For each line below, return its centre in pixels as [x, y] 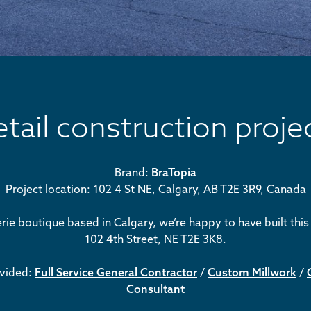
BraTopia [174, 172]
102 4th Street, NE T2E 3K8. [155, 239]
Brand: [133, 172]
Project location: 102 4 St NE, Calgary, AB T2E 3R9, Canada [155, 189]
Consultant [155, 289]
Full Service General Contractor [116, 272]
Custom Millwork [252, 272]
